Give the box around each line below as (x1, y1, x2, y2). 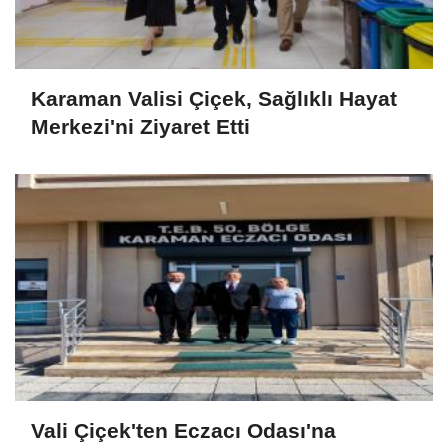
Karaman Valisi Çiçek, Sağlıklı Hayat (31, 86, 397, 110)
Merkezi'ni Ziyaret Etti (31, 114, 250, 138)
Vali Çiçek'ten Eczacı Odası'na (31, 419, 336, 443)
